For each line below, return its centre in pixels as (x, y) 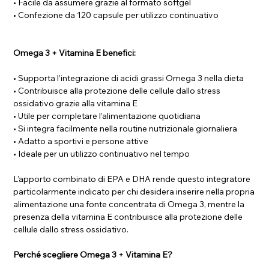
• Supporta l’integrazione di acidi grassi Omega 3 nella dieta (129, 78)
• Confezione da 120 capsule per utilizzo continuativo (116, 15)
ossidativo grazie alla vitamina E (76, 103)
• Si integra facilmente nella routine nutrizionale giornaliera (125, 128)
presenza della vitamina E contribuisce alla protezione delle (128, 216)
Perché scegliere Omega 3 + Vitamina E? (93, 254)
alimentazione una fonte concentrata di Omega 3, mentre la (129, 204)
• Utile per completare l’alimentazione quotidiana (107, 116)
